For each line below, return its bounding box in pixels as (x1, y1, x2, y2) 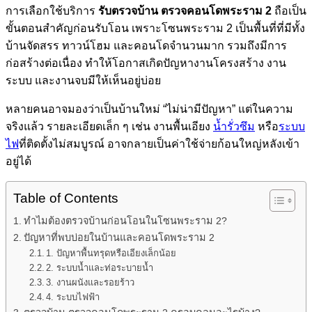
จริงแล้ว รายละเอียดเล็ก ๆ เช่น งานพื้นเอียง (6, 120, 213, 132)
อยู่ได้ (6, 155, 31, 167)
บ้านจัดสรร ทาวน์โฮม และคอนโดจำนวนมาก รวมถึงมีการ (6, 39, 287, 52)
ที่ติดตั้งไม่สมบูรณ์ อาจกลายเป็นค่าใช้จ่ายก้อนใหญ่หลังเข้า (19, 137, 299, 150)
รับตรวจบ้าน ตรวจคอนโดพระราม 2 (98, 4, 272, 17)
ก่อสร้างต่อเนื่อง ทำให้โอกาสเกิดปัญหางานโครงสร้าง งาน (6, 56, 286, 69)
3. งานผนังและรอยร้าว (46, 276, 135, 288)
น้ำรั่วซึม (213, 120, 255, 132)
